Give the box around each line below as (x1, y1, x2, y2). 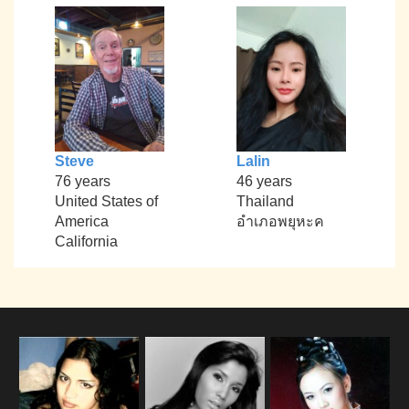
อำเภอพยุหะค (236, 214, 324, 230)
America (54, 214, 109, 230)
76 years (54, 173, 110, 190)
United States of (54, 194, 158, 210)
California (54, 234, 118, 250)
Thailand (236, 194, 294, 210)
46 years (236, 173, 292, 190)
